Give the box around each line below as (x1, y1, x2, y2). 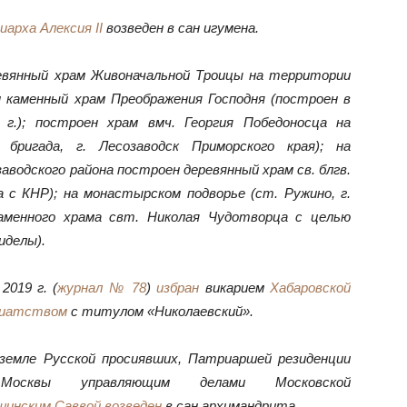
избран (156, 280, 200, 295)
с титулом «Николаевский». (67, 303, 253, 319)
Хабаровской (270, 280, 352, 295)
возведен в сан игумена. (103, 20, 259, 35)
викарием (199, 280, 271, 295)
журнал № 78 (57, 280, 146, 295)
